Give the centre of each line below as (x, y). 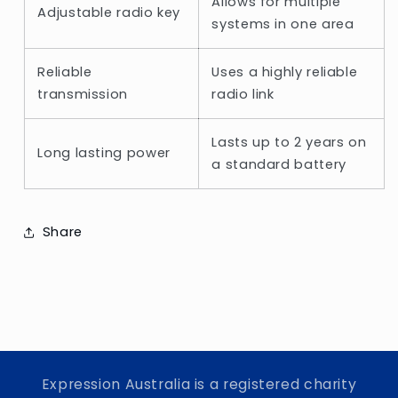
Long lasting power (104, 153)
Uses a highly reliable (285, 72)
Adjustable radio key (109, 13)
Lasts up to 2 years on (289, 143)
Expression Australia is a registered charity (199, 385)
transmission (83, 95)
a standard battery (279, 165)
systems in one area (283, 24)
